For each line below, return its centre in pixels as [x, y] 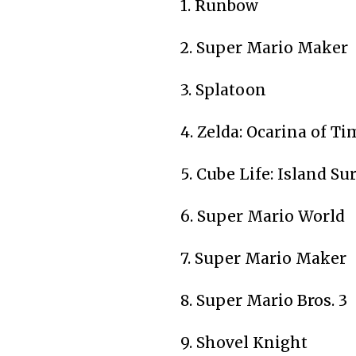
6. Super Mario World [263, 216]
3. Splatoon [223, 89]
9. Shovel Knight [244, 342]
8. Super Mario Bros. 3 [264, 300]
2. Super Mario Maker [264, 47]
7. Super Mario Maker [263, 258]
